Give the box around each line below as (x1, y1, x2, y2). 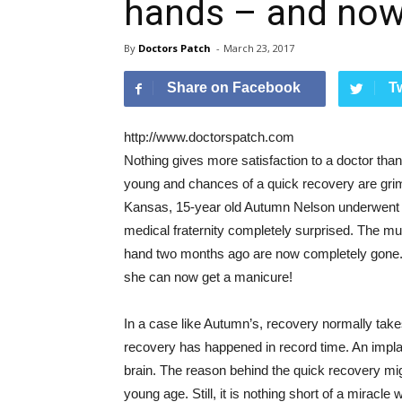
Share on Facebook (167, 79, 301, 95)
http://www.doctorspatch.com (124, 128, 294, 144)
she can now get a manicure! (124, 268, 293, 284)
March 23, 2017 (223, 40, 294, 55)
